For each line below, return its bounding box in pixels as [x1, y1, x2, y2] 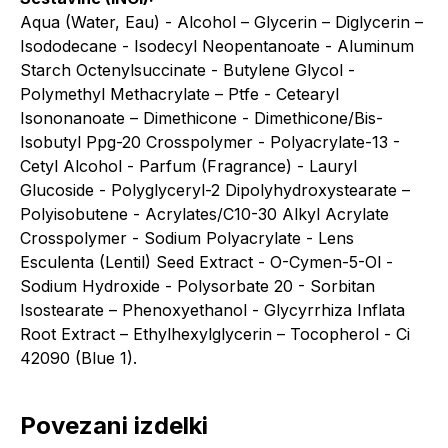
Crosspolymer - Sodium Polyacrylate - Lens [20, 228, 354, 248]
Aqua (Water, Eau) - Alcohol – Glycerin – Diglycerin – [20, 12, 423, 32]
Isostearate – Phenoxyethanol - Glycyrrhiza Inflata [20, 300, 405, 320]
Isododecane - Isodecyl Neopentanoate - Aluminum [20, 36, 414, 56]
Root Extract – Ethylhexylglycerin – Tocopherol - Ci [20, 324, 410, 344]
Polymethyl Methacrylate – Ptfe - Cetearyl [20, 84, 339, 104]
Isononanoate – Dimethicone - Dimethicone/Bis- [20, 108, 383, 128]
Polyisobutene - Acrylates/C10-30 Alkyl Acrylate [20, 204, 389, 224]
